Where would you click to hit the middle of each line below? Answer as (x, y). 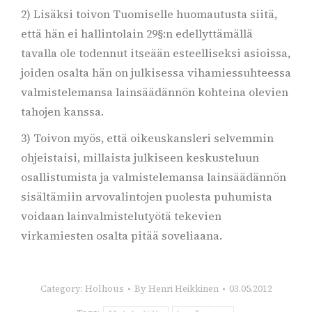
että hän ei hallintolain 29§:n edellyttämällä (137, 33)
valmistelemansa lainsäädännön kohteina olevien (155, 92)
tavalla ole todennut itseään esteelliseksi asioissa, (156, 53)
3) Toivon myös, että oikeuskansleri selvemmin (147, 138)
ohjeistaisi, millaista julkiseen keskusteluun (140, 157)
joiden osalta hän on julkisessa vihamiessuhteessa (156, 72)
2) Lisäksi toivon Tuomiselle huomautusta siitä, (149, 14)
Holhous (104, 289)
